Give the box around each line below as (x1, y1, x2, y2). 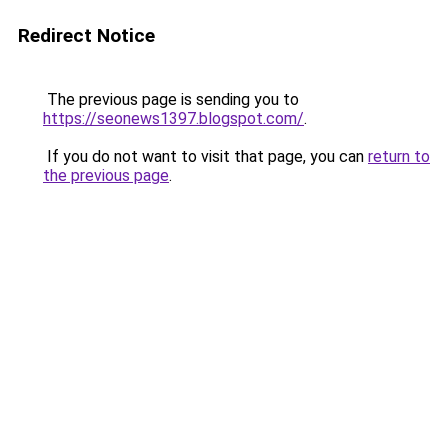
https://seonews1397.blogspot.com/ (43, 109, 304, 128)
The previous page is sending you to (43, 90, 299, 109)
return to (368, 147, 430, 166)
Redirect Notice (18, 24, 155, 47)
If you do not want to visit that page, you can (43, 147, 368, 166)
